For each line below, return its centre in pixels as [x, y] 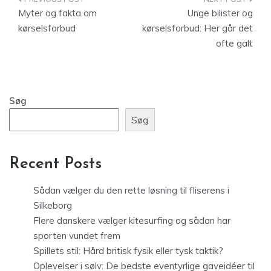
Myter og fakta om [57, 13]
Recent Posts [55, 165]
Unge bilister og [220, 13]
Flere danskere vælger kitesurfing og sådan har [132, 221]
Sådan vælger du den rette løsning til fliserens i [131, 191]
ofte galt [234, 43]
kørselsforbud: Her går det [198, 28]
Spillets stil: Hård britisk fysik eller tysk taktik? [128, 251]
